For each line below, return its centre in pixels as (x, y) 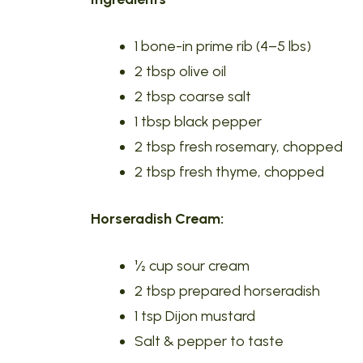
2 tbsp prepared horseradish (227, 291)
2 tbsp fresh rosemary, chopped (239, 147)
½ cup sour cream (192, 266)
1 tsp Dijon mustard (195, 316)
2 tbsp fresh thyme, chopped (229, 172)
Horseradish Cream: (157, 219)
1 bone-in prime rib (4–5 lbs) (223, 46)
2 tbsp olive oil (180, 71)
